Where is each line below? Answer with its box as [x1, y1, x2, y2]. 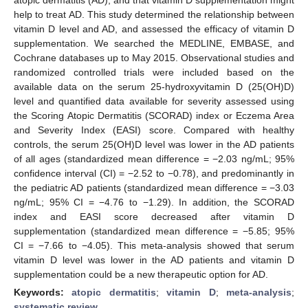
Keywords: [14, 286, 72, 298]
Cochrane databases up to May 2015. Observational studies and [14, 52, 294, 63]
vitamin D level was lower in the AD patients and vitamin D [14, 254, 294, 265]
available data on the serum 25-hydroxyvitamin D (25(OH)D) [14, 80, 294, 92]
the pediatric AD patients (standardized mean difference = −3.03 [14, 181, 294, 193]
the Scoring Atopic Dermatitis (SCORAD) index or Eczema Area [14, 109, 294, 121]
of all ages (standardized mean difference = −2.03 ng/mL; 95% [14, 153, 294, 164]
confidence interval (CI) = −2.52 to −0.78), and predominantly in [14, 167, 294, 179]
